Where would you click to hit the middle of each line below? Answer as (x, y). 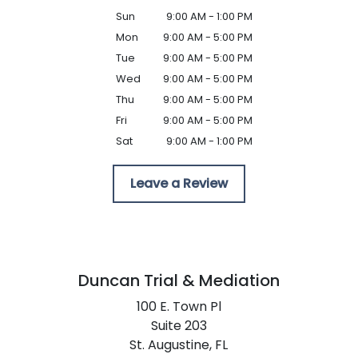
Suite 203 (179, 326)
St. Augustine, (171, 345)
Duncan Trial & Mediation (179, 280)
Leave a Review (179, 183)
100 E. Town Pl (179, 306)
